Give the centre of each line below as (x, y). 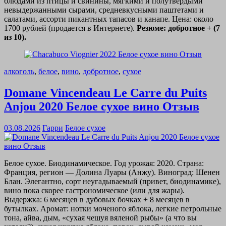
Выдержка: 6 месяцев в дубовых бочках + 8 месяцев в (97, 199)
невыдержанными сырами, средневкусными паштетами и (104, 10)
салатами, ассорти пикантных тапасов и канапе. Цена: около (109, 19)
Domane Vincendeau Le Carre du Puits (105, 93)
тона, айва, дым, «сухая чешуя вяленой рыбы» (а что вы (100, 217)
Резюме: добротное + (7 (178, 28)
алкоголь (19, 71)
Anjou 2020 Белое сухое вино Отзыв (102, 106)
